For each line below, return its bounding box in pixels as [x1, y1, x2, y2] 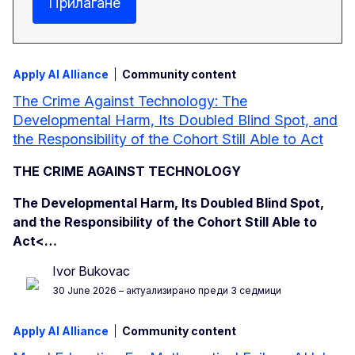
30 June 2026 [52, 284, 116, 297]
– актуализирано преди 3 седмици [116, 284, 281, 297]
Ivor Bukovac [52, 263, 130, 280]
